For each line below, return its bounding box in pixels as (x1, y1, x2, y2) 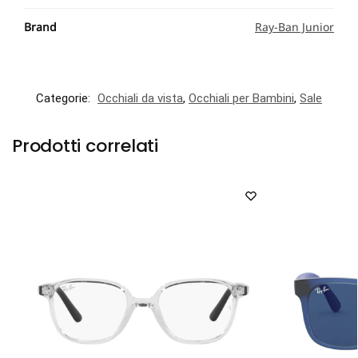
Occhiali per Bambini (189, 90, 294, 105)
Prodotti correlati (12, 133, 159, 158)
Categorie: (36, 90, 93, 105)
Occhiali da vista (97, 90, 183, 105)
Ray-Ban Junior (255, 18, 334, 34)
